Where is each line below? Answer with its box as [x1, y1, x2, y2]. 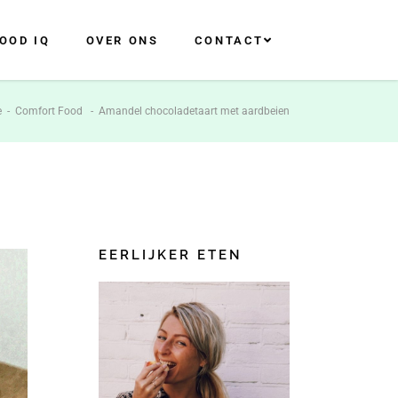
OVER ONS [85, 33, 159, 47]
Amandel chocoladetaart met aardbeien [99, 104, 290, 117]
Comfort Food [15, 104, 83, 117]
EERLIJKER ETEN [99, 247, 243, 263]
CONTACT [194, 33, 265, 47]
